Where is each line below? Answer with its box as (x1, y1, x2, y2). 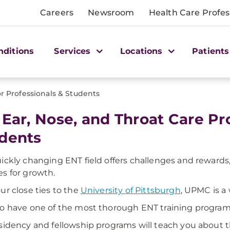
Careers (40, 8, 74, 17)
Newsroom (88, 8, 135, 17)
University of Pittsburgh (80, 185, 181, 195)
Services (54, 46, 93, 56)
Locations (120, 46, 165, 56)
